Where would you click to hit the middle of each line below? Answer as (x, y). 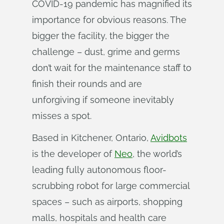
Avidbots (169, 138)
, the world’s (157, 154)
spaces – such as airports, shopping (107, 202)
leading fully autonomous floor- (99, 170)
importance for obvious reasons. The (109, 20)
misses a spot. (62, 116)
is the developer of (73, 154)
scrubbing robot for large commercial (111, 186)
